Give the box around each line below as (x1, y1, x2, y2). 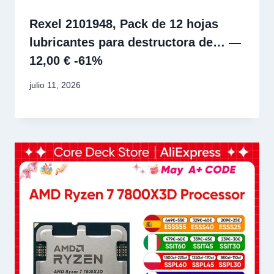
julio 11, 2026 (29, 80, 81, 91)
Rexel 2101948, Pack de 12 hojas (29, 17, 218, 31)
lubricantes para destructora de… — (29, 35, 241, 50)
